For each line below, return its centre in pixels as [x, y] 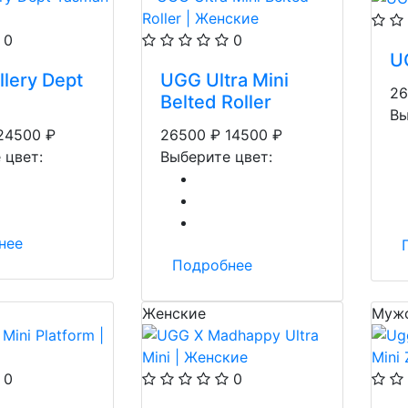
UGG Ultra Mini [224, 80]
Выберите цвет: [216, 157]
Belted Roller [216, 102]
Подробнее [212, 265]
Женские [174, 313]
